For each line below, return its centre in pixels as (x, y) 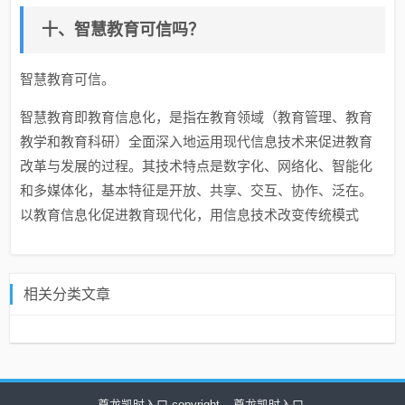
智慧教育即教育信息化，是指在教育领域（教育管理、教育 (197, 117)
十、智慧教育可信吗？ (123, 30)
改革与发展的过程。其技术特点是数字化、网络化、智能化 (197, 166)
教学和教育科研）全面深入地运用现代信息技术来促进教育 (197, 141)
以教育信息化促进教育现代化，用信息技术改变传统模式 (190, 215)
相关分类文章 (67, 294)
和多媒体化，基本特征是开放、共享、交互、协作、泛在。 (197, 190)
